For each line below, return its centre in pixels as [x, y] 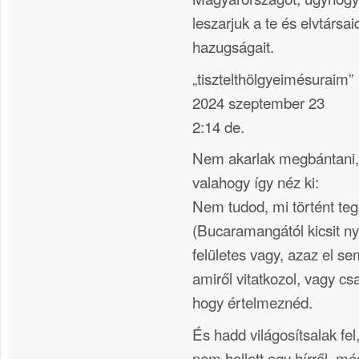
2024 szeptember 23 [258, 102]
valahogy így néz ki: [256, 182]
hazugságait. [233, 46]
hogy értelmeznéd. [252, 302]
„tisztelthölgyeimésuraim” [273, 78]
